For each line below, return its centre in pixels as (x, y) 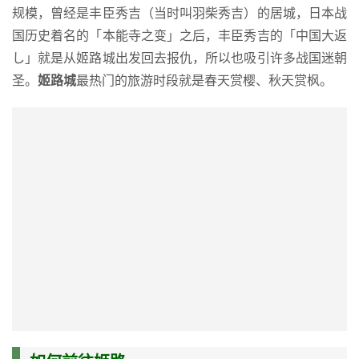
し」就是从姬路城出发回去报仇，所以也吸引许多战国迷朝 (179, 58)
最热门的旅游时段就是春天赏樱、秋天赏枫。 (204, 81)
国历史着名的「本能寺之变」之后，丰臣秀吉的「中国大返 (179, 36)
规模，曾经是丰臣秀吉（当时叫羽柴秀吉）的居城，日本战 (179, 13)
